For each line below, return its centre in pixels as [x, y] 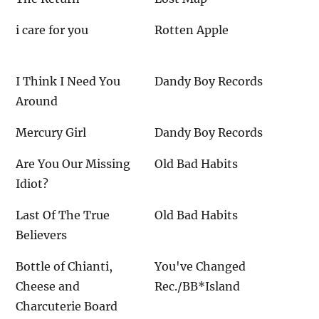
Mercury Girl [51, 132]
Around [37, 101]
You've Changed [200, 266]
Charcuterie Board [67, 306]
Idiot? [32, 183]
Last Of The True [63, 215]
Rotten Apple [192, 30]
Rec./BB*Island [198, 286]
